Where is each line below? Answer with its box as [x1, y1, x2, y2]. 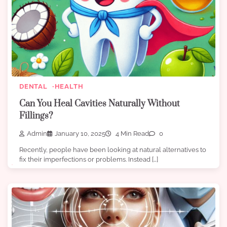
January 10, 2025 [55, 129, 105, 137]
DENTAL [19, 83, 48, 91]
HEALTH [54, 83, 84, 91]
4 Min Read [114, 129, 149, 137]
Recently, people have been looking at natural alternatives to [19, 145, 206, 154]
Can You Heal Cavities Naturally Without [19, 98, 180, 110]
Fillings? [19, 110, 53, 122]
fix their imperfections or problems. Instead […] [19, 155, 158, 163]
